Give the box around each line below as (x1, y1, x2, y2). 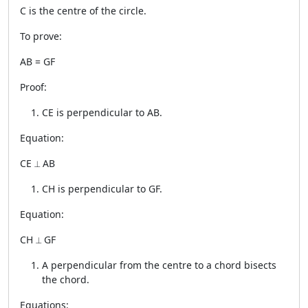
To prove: (20, 30, 62, 43)
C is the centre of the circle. (20, 4, 146, 17)
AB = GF (20, 55, 55, 68)
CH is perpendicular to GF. (42, 182, 162, 195)
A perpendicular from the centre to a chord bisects (42, 258, 276, 272)
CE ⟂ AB (20, 157, 55, 170)
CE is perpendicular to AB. (42, 106, 162, 119)
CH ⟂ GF (20, 233, 56, 246)
